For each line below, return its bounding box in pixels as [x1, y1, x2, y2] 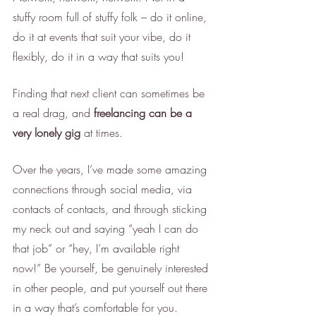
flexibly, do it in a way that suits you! [13, 49, 188, 65]
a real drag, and [13, 105, 94, 121]
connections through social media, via [13, 181, 195, 197]
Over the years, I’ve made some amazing [13, 162, 210, 178]
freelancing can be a [94, 105, 195, 121]
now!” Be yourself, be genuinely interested [13, 260, 212, 276]
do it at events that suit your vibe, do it [13, 29, 194, 45]
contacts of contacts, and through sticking [13, 201, 210, 217]
